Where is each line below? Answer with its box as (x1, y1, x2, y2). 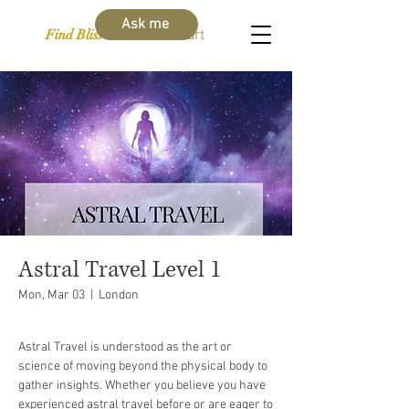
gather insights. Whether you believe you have (18, 378, 266, 393)
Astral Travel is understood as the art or (18, 340, 232, 355)
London (99, 288, 139, 303)
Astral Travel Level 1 (18, 255, 221, 285)
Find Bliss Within (46, 26, 143, 43)
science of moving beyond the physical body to (18, 359, 267, 374)
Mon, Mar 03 (18, 288, 85, 303)
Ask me (121, 16, 169, 34)
